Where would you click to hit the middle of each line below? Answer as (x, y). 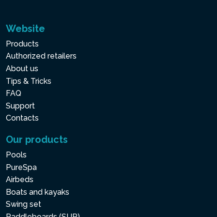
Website (25, 28)
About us (22, 69)
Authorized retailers (41, 56)
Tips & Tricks (29, 81)
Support (20, 106)
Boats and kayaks (38, 192)
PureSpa (21, 167)
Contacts (22, 118)
